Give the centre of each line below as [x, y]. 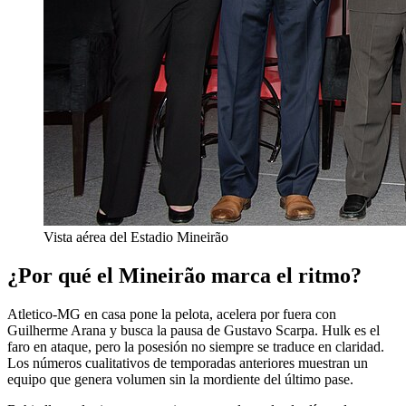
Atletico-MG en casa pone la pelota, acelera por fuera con [172, 314]
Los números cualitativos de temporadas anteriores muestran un [188, 362]
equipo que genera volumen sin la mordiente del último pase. [180, 379]
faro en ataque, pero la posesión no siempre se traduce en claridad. [196, 346]
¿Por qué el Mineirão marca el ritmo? [184, 275]
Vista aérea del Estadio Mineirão [136, 237]
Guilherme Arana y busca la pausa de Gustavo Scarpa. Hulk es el [193, 330]
